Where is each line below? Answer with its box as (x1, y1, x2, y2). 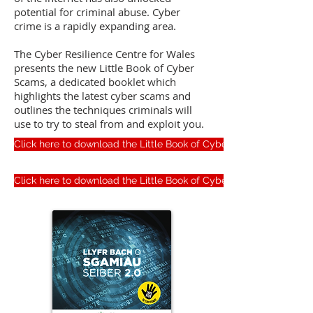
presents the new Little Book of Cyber (14, 61, 194, 75)
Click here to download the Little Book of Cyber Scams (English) (14, 138, 307, 150)
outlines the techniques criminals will (14, 103, 192, 117)
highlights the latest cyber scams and (14, 89, 191, 103)
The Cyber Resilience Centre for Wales (14, 47, 195, 61)
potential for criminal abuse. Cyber (14, 5, 180, 19)
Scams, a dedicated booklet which (14, 75, 176, 89)
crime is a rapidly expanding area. (14, 19, 179, 33)
